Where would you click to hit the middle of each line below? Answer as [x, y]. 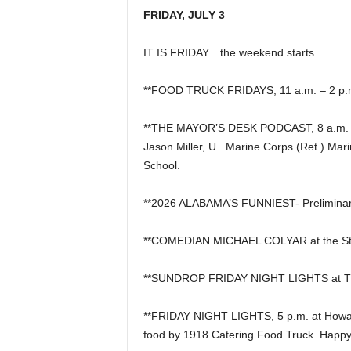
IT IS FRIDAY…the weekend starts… [234, 52]
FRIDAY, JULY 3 [184, 15]
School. [161, 165]
